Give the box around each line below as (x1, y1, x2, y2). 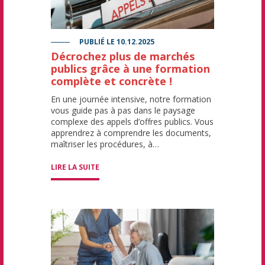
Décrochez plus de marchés (51, 49, 195, 64)
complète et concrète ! (51, 74, 172, 89)
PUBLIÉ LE (79, 37, 115, 47)
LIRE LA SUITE (51, 162, 99, 173)
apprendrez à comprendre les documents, (51, 127, 211, 139)
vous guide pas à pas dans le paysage (51, 105, 195, 117)
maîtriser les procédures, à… (51, 138, 159, 150)
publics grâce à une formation (51, 62, 210, 76)
